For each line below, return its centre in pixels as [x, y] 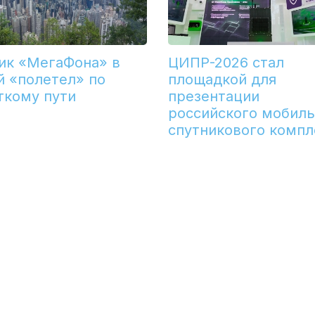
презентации [213, 97]
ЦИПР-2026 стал [226, 63]
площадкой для [222, 80]
